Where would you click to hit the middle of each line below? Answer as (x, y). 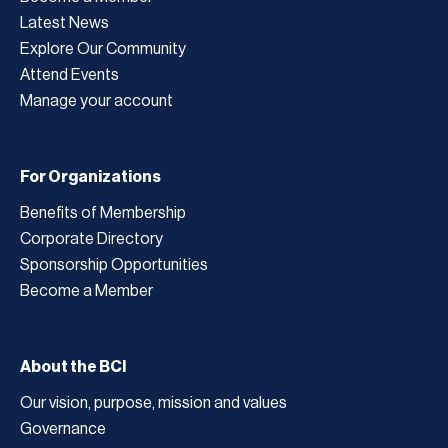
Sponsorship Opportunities (114, 264)
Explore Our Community (103, 48)
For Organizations (90, 176)
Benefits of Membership (103, 212)
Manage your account (96, 100)
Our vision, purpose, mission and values (153, 402)
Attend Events (69, 74)
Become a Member (86, 290)
